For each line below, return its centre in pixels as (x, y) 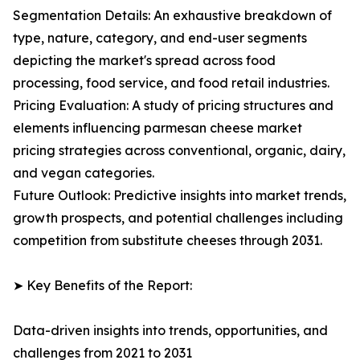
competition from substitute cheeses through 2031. (168, 241)
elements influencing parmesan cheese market (157, 128)
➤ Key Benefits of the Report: (102, 286)
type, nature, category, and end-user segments (160, 38)
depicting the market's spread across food (144, 61)
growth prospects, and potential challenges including (178, 218)
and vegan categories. (84, 173)
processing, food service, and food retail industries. (171, 83)
